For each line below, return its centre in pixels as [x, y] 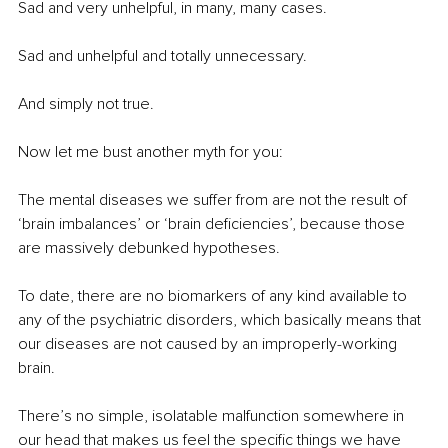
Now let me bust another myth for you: [150, 152]
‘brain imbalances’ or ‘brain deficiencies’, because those [213, 224]
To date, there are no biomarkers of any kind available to [214, 296]
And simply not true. [86, 104]
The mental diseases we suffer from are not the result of [214, 200]
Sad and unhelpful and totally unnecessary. [162, 56]
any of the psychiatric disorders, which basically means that [221, 320]
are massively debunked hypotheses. [149, 248]
